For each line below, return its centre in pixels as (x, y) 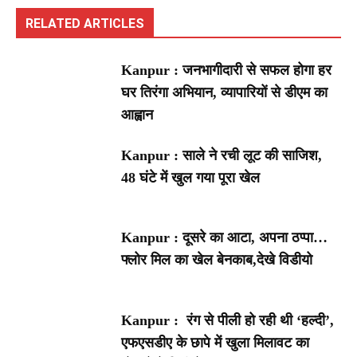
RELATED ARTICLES (85, 23)
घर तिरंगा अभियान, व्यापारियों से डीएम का (225, 92)
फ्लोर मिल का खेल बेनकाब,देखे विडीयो (217, 260)
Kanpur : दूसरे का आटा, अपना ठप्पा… (225, 238)
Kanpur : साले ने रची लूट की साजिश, (222, 155)
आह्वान (137, 114)
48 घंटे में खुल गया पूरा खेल (191, 177)
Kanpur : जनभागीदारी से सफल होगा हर (227, 70)
